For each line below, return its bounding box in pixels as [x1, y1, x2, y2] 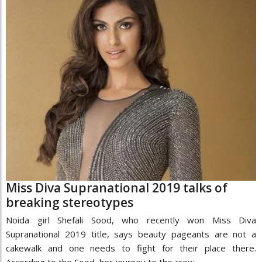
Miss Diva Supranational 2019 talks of [6, 179, 227, 196]
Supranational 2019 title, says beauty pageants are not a [6, 227, 256, 240]
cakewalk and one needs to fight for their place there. [6, 242, 256, 254]
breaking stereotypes [6, 194, 133, 211]
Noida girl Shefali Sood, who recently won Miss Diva [6, 213, 256, 226]
